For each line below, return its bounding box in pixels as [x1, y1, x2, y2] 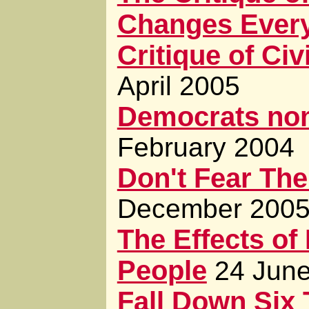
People [117, 255, 207, 286]
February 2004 [117, 132, 295, 163]
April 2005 [117, 71, 240, 101]
